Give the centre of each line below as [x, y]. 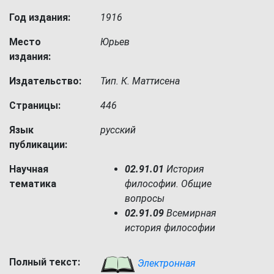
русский [118, 130]
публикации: [38, 145]
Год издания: [40, 17]
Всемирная [191, 213]
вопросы [145, 198]
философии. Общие [168, 184]
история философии [170, 228]
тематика [33, 184]
